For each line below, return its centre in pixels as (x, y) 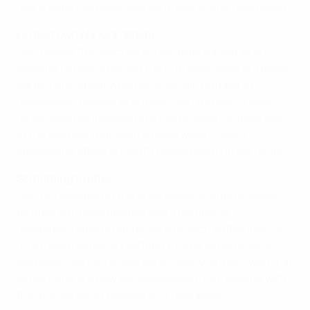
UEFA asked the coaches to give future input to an (142, 51)
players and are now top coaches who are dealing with (152, 278)
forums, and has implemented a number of (124, 212)
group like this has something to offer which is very (144, 245)
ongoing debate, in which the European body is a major (153, 68)
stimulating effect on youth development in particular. (153, 151)
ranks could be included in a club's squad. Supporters (150, 118)
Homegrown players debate (85, 35)
